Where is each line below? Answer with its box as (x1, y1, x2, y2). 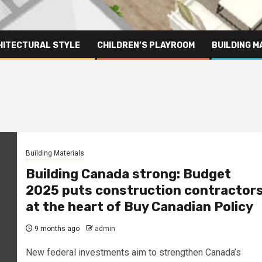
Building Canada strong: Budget (25, 166, 231, 182)
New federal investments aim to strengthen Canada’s (25, 247, 241, 258)
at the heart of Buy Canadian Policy (25, 199, 253, 215)
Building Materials (25, 149, 84, 158)
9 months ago (32, 225, 80, 233)
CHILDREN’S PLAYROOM (97, 40, 195, 50)
